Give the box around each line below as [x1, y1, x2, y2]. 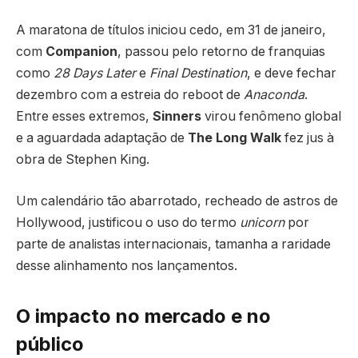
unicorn [240, 214, 284, 230]
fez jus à [281, 130, 334, 146]
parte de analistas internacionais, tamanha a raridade [16, 236, 331, 252]
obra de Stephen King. [16, 152, 149, 168]
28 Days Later [54, 66, 136, 82]
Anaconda [244, 87, 304, 103]
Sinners [153, 109, 201, 125]
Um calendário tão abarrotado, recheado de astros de [16, 193, 338, 209]
